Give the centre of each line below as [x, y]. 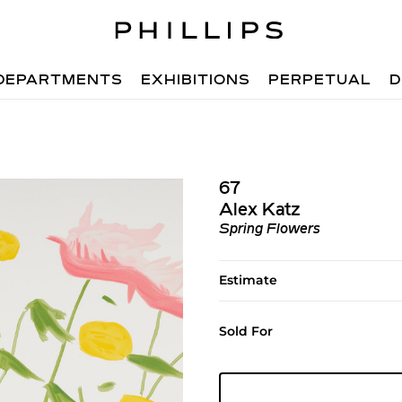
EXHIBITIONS [196, 81]
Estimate [248, 280]
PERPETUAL [320, 81]
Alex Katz [259, 211]
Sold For [245, 331]
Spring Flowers [269, 230]
